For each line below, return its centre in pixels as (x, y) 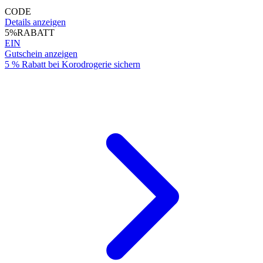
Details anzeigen (35, 22)
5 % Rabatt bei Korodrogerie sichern (73, 64)
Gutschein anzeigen (41, 53)
